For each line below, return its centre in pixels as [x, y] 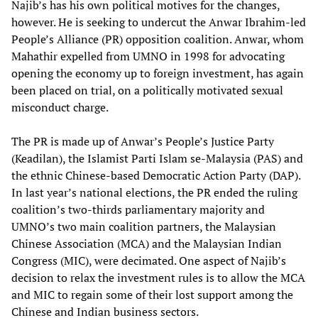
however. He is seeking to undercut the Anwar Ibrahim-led [159, 22]
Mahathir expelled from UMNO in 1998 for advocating [148, 56]
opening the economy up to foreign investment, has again [158, 73]
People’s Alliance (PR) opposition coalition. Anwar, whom [158, 39]
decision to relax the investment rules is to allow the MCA [158, 277]
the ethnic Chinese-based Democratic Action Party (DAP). [156, 175]
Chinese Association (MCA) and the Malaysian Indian [147, 243]
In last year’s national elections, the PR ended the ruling [154, 192]
